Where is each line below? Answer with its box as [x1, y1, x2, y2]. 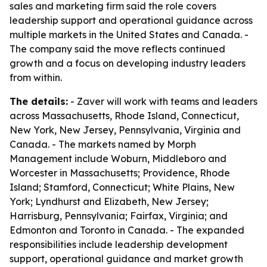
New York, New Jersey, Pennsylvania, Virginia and [10, 124, 241, 136]
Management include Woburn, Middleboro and [10, 153, 226, 164]
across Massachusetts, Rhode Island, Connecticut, [10, 110, 239, 122]
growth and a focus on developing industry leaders [10, 57, 246, 69]
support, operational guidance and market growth [10, 253, 243, 265]
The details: [10, 95, 68, 107]
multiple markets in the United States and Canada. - [10, 29, 249, 41]
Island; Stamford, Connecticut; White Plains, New [10, 181, 235, 193]
